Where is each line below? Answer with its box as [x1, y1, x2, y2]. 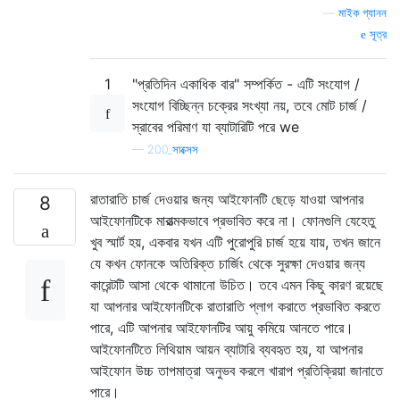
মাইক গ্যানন [338, 5, 387, 20]
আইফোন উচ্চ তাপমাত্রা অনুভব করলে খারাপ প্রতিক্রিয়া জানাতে [90, 361, 383, 379]
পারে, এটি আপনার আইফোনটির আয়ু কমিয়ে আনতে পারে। [90, 318, 354, 337]
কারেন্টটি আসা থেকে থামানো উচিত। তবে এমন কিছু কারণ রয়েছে [90, 275, 383, 294]
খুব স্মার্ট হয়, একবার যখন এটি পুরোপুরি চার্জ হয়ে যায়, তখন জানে [90, 232, 380, 251]
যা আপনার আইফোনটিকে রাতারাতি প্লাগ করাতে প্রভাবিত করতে [90, 296, 380, 315]
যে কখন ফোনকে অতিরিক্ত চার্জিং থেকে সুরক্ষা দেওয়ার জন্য [90, 254, 365, 272]
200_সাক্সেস [147, 142, 198, 156]
